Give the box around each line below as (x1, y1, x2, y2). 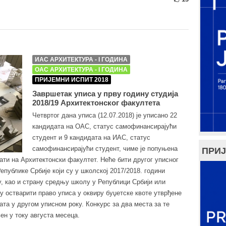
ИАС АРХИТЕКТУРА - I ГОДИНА (35, 56, 128, 63)
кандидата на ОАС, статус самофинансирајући (32, 123, 177, 130)
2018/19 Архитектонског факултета (32, 98, 160, 107)
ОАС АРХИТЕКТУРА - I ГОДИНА (35, 66, 128, 73)
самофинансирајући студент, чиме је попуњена (32, 145, 178, 152)
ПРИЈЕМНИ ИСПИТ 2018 (35, 76, 108, 83)
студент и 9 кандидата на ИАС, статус (32, 134, 150, 141)
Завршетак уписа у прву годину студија (32, 89, 178, 98)
